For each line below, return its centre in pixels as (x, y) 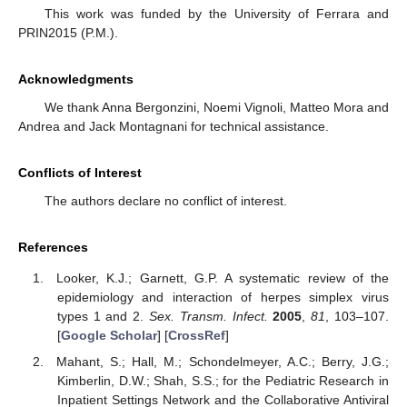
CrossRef (196, 336)
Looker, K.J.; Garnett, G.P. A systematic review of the (223, 278)
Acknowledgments (76, 79)
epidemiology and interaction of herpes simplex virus (223, 298)
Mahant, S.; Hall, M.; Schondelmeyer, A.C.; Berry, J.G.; (223, 361)
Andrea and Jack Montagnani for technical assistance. (174, 126)
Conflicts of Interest (80, 172)
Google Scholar (109, 336)
